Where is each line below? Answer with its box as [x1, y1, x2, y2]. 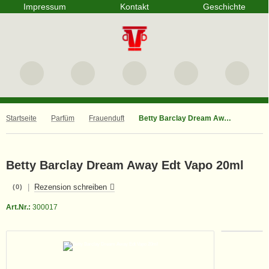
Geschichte [202, 2, 246, 11]
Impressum [23, 2, 67, 11]
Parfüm [51, 114, 74, 122]
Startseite [6, 114, 37, 122]
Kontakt [119, 2, 149, 11]
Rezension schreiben [34, 183, 107, 192]
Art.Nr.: [6, 203, 31, 211]
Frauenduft [89, 114, 124, 122]
